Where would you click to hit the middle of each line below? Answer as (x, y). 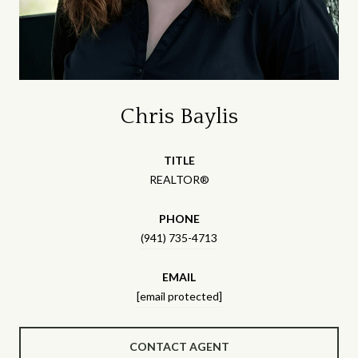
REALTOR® (179, 179)
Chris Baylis (179, 116)
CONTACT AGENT (179, 346)
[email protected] (179, 296)
